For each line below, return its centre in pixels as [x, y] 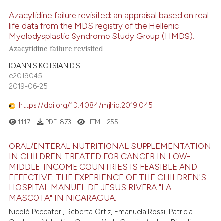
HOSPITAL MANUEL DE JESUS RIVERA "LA [90, 187]
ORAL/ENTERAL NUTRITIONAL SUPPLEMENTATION [110, 146]
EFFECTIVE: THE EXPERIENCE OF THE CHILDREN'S [108, 177]
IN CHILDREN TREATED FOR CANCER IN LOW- [100, 156]
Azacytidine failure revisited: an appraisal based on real [109, 16]
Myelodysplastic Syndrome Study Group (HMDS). [102, 36]
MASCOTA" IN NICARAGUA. [63, 198]
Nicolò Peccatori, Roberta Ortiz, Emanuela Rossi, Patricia [101, 212]
